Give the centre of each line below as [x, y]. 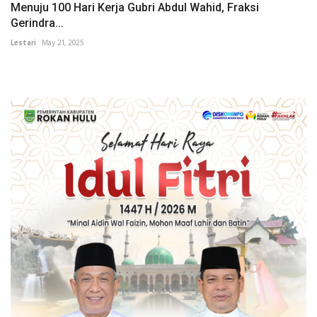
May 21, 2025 [63, 44]
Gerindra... [37, 23]
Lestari [23, 44]
